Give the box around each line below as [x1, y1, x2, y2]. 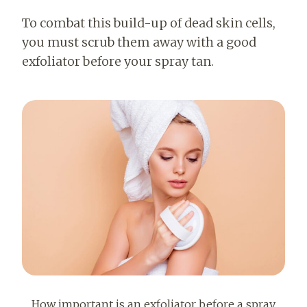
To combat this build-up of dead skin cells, [22, 14, 275, 31]
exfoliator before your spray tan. [22, 53, 214, 69]
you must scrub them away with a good [22, 34, 256, 50]
